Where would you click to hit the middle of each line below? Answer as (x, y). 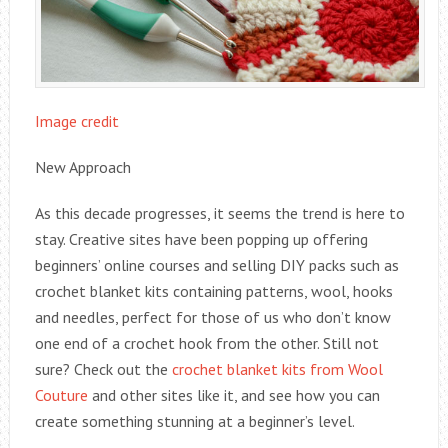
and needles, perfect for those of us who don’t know (212, 316)
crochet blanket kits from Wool (277, 368)
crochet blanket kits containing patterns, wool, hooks (213, 290)
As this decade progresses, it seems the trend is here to (219, 212)
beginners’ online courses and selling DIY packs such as (216, 264)
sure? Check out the (103, 368)
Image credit (76, 120)
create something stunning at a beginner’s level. (194, 420)
